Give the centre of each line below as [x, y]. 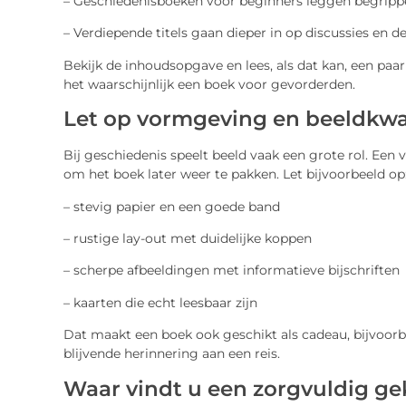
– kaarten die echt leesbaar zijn [160, 302]
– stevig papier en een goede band [171, 206]
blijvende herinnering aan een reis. [171, 354]
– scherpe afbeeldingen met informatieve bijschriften [231, 271]
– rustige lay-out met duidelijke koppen [187, 239]
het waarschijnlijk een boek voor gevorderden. [209, 84]
